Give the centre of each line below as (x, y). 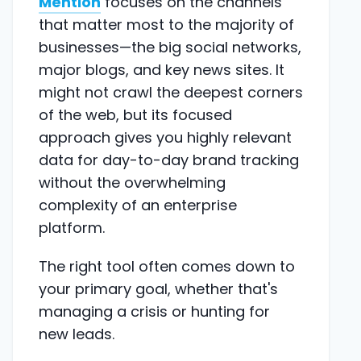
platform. (72, 227)
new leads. (77, 334)
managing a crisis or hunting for (154, 311)
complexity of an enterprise (138, 205)
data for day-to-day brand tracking (169, 160)
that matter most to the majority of (166, 24)
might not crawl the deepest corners (171, 92)
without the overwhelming (132, 182)
